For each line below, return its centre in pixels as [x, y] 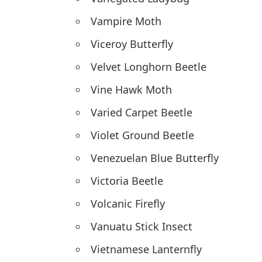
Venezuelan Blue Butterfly [155, 158]
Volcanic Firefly [128, 204]
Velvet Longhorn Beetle [149, 67]
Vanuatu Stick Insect [142, 227]
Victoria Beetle [127, 181]
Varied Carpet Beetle [142, 113]
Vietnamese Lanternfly [146, 249]
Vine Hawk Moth [131, 90]
